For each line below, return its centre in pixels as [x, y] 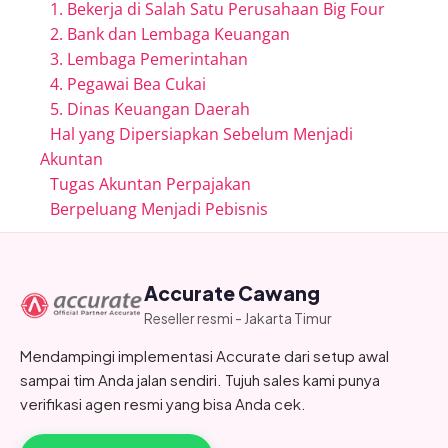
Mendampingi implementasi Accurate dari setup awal [204, 355]
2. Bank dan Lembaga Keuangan [170, 33]
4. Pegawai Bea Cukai [128, 83]
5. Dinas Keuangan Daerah [150, 108]
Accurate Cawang [232, 292]
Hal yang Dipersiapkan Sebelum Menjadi [201, 133]
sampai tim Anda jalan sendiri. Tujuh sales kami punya [200, 379]
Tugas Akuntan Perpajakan [150, 183]
